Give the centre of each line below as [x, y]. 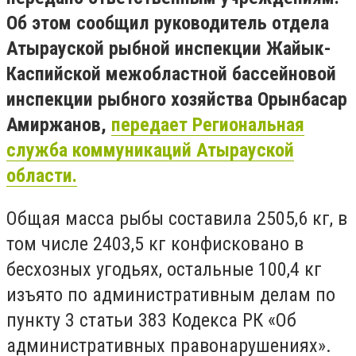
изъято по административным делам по [171, 294]
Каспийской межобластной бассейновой [171, 74]
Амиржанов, [59, 125]
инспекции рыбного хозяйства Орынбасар [177, 99]
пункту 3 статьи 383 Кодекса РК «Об [151, 320]
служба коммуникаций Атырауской [150, 150]
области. [42, 176]
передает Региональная [208, 125]
